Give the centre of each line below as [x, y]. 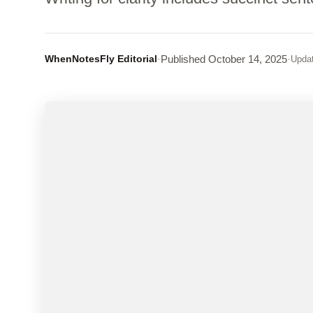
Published [183, 59]
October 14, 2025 [246, 59]
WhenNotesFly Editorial [101, 59]
